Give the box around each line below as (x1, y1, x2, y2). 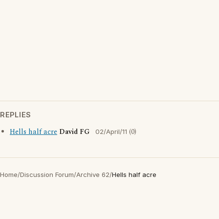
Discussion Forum (20, 171, 74, 178)
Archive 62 (76, 171, 109, 178)
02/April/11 (95, 128, 127, 135)
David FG (59, 127, 89, 137)
